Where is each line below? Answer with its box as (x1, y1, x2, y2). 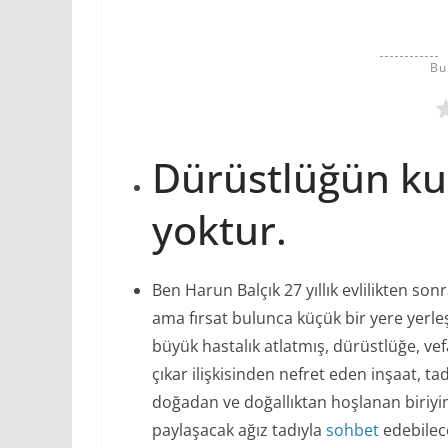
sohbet (326, 418, 379, 441)
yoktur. (152, 201, 287, 257)
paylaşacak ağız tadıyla (152, 418, 326, 441)
